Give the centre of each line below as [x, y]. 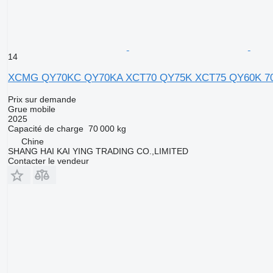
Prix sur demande [42, 100]
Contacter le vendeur [48, 161]
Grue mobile [31, 109]
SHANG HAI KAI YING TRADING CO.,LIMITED [98, 151]
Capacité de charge [45, 129]
